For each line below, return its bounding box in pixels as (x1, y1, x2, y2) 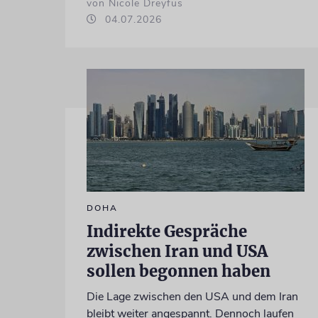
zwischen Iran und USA (86, 241, 268, 261)
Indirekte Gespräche (86, 221, 247, 241)
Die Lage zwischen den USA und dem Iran (86, 288, 298, 305)
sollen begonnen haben (86, 261, 270, 281)
